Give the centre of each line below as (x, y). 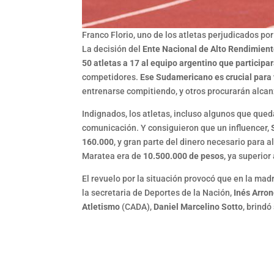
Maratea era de (113, 156)
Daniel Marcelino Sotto (198, 207)
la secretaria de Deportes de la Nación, (158, 193)
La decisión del (113, 49)
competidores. (111, 77)
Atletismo (101, 207)
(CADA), (137, 207)
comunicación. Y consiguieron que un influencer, (177, 128)
